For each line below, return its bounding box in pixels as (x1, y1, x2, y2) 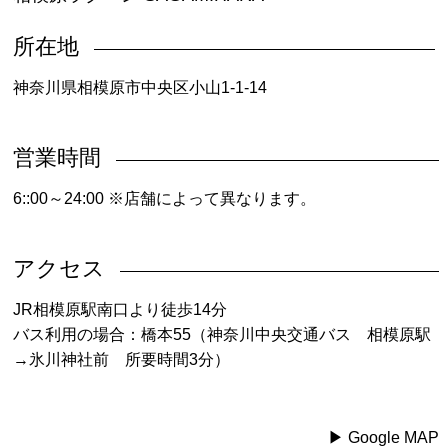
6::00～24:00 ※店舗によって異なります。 (13, 189, 317, 207)
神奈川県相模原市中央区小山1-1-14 (13, 78, 268, 96)
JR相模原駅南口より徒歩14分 (13, 300, 228, 318)
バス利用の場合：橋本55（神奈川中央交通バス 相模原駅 (13, 325, 432, 343)
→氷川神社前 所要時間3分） (13, 350, 231, 368)
